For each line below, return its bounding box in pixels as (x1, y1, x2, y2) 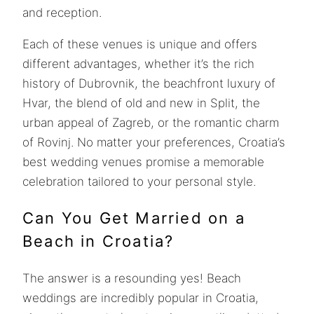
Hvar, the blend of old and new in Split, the (22, 95, 260, 110)
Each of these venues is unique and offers (22, 36, 257, 51)
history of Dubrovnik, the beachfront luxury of (22, 76, 275, 90)
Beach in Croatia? (22, 231, 175, 250)
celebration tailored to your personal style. (22, 174, 256, 189)
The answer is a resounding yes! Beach (22, 271, 241, 285)
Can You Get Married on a (22, 208, 245, 227)
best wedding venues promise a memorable (22, 154, 264, 169)
